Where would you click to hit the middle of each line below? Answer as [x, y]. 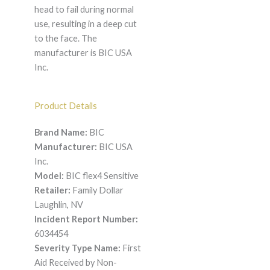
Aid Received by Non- [75, 263]
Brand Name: [61, 133]
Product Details [65, 106]
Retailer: [52, 190]
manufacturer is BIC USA [83, 53]
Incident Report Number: [86, 219]
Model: [49, 176]
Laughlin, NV [58, 205]
